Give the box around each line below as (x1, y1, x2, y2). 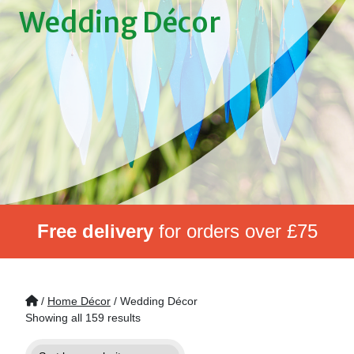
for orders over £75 (153, 220, 318, 243)
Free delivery (36, 220, 153, 243)
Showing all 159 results (25, 311, 141, 325)
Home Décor (47, 295, 111, 308)
